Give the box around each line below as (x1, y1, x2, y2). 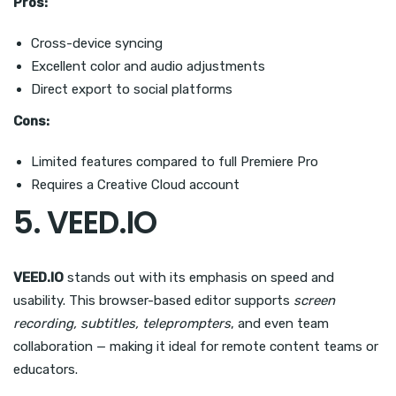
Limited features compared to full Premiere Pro (31, 154, 318, 171)
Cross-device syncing (31, 35, 163, 52)
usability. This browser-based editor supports (13, 293, 293, 309)
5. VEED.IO (13, 201, 156, 245)
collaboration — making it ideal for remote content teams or (13, 339, 378, 355)
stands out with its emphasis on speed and (64, 270, 334, 286)
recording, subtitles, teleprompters (13, 316, 231, 332)
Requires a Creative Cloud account (31, 177, 240, 194)
